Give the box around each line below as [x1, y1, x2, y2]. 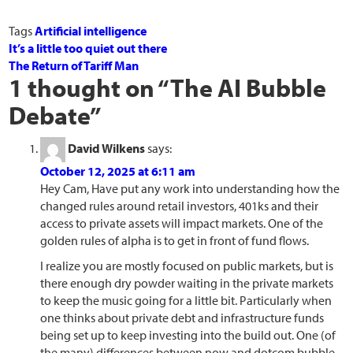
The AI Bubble [170, 72, 327, 104]
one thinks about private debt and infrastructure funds [40, 310, 325, 326]
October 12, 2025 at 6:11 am [40, 163, 196, 180]
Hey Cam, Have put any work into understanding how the [40, 180, 340, 197]
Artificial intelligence [35, 23, 147, 39]
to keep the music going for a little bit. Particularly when [40, 292, 333, 309]
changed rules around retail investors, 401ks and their [40, 198, 319, 214]
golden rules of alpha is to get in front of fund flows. [40, 232, 310, 249]
